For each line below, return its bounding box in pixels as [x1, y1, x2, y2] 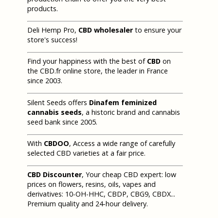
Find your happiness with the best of [27, 56, 147, 66]
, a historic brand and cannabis [82, 107, 180, 117]
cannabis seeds [27, 107, 82, 117]
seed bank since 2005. [27, 117, 97, 127]
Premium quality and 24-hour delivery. [27, 199, 148, 208]
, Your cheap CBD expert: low [82, 169, 176, 179]
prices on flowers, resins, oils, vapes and [27, 179, 156, 189]
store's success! [27, 35, 77, 45]
